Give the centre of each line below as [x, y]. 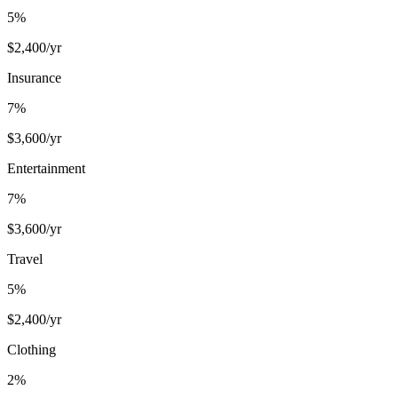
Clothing [32, 349]
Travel [25, 259]
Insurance [34, 77]
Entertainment [46, 168]
